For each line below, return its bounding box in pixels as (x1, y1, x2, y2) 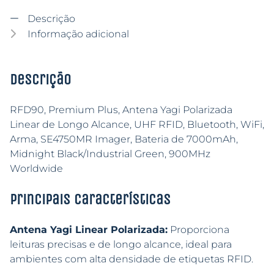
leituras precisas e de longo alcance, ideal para (10, 239, 232, 251)
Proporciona (168, 224, 229, 236)
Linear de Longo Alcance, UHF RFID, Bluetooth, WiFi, (10, 119, 264, 131)
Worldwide (10, 163, 63, 175)
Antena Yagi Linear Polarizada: (10, 224, 168, 236)
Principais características (10, 191, 171, 209)
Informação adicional (25, 28, 129, 40)
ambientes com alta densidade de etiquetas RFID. (10, 253, 253, 265)
